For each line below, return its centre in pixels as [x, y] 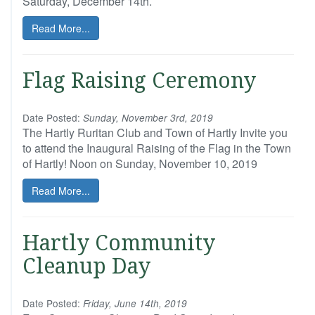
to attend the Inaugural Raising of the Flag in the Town [157, 148]
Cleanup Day [86, 266]
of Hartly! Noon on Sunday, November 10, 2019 [140, 163]
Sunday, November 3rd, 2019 [147, 118]
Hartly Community [119, 243]
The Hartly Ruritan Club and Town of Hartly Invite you [155, 133]
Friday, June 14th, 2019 [134, 303]
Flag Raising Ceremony [139, 81]
